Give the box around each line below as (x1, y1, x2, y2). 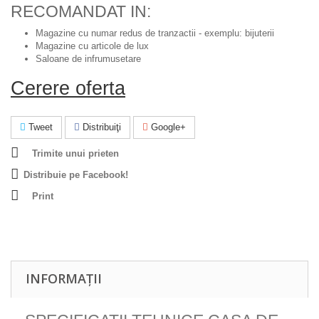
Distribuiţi (80, 121, 121, 132)
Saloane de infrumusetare (36, 53, 141, 64)
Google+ (148, 121, 186, 132)
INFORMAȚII (26, 269, 102, 287)
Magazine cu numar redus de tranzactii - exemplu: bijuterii (36, 27, 274, 38)
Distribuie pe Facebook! (23, 169, 128, 180)
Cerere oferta (11, 77, 125, 99)
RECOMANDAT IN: (11, 1, 151, 21)
